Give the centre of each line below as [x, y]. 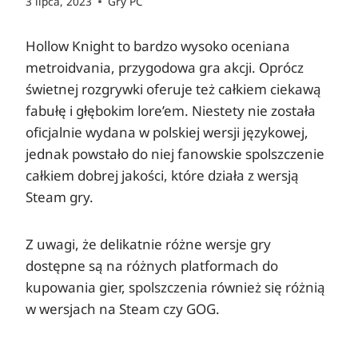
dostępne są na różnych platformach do [152, 266]
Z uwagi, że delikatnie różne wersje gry [148, 245]
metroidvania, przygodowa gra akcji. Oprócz [165, 68]
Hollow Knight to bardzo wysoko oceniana [158, 46]
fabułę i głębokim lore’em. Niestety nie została [171, 111]
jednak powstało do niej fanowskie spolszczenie [175, 154]
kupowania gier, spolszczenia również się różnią [175, 288]
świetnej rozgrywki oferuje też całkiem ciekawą [173, 89]
